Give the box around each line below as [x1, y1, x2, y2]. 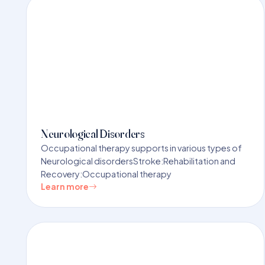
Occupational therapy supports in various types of [41, 142, 242, 153]
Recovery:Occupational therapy [41, 168, 172, 179]
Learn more [41, 181, 89, 192]
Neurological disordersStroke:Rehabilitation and [41, 155, 235, 166]
